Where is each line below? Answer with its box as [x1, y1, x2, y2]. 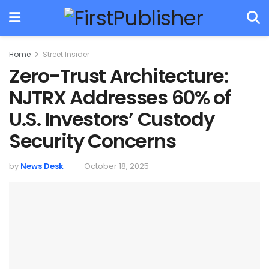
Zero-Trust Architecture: [9, 62, 229, 89]
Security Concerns [9, 127, 176, 154]
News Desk [20, 160, 64, 172]
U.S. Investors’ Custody [9, 106, 214, 133]
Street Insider [43, 49, 89, 59]
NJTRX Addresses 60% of [9, 84, 231, 111]
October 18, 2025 [84, 160, 149, 172]
